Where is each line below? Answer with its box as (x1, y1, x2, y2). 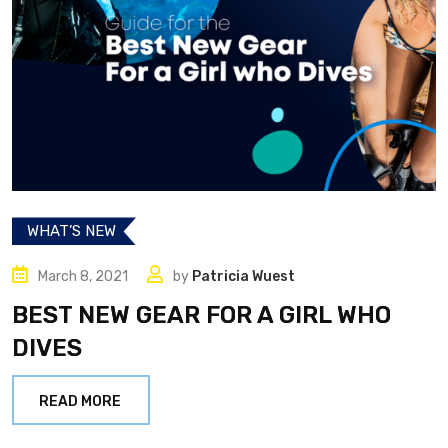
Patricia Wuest (192, 268, 295, 286)
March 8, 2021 (38, 268, 128, 286)
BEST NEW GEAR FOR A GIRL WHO (12, 301, 391, 330)
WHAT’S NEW (27, 222, 116, 241)
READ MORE (39, 393, 121, 411)
